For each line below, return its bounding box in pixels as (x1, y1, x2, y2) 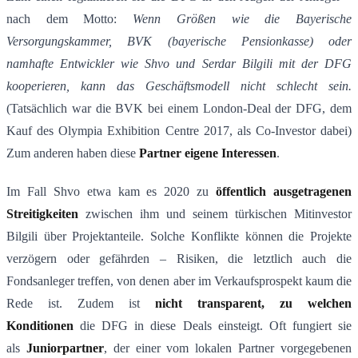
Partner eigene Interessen (139, 146, 276, 161)
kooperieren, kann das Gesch (6, 79, 177, 93)
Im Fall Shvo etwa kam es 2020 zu (6, 185, 217, 199)
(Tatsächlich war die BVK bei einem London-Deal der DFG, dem (6, 101, 352, 116)
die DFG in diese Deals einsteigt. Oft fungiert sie (74, 319, 352, 333)
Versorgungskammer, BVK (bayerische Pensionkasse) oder (6, 34, 352, 49)
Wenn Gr (133, 12, 191, 26)
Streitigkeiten (6, 207, 78, 221)
